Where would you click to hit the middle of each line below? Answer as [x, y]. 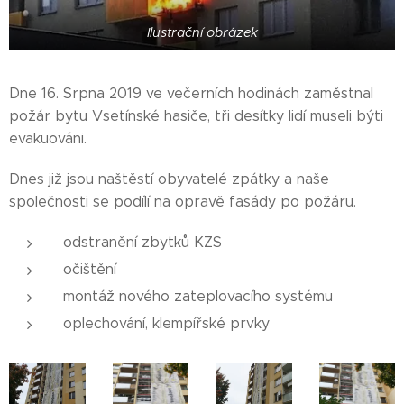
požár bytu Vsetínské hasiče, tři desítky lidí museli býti [196, 116]
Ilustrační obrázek [202, 33]
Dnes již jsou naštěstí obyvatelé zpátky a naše [169, 179]
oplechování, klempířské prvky [166, 324]
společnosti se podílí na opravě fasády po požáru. [183, 202]
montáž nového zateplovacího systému [198, 297]
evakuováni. [48, 139]
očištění [90, 270]
